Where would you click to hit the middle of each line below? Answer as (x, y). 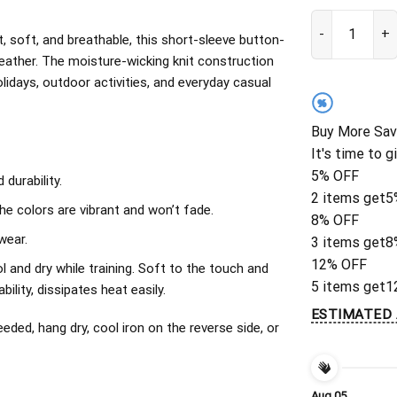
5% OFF (335, 176)
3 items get (348, 243)
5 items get (348, 287)
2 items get (348, 198)
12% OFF (339, 265)
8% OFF (335, 221)
